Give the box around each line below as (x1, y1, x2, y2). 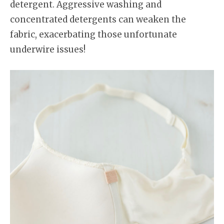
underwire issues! (10, 44, 85, 55)
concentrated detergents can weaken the (10, 14, 186, 25)
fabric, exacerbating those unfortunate (10, 29, 177, 40)
